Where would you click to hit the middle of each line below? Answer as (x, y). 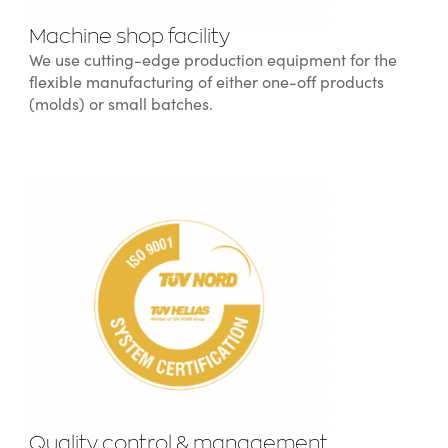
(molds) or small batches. (120, 105)
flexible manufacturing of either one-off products (206, 83)
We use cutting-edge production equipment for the (212, 61)
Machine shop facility (129, 38)
